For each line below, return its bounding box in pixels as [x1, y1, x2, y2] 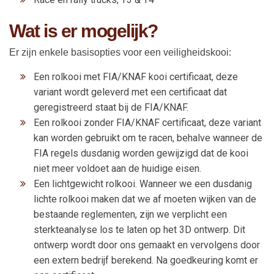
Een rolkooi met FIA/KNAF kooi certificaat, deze [34, 70, 238, 83]
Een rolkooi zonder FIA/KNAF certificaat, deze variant [34, 116, 261, 128]
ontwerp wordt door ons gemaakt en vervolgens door [34, 239, 260, 251]
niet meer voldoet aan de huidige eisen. [34, 162, 201, 174]
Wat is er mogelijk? [9, 20, 158, 41]
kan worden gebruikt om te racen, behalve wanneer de [34, 131, 262, 144]
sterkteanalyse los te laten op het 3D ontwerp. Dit [34, 223, 245, 235]
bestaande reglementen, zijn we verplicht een [34, 208, 227, 220]
